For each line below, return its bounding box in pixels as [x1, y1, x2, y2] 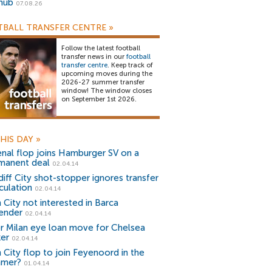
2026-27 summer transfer [61, 78, 144, 86]
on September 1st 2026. [61, 95, 137, 103]
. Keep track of [107, 61, 152, 69]
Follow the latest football [61, 44, 140, 52]
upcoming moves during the [61, 70, 152, 78]
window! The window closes [61, 87, 152, 95]
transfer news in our [61, 53, 126, 61]
